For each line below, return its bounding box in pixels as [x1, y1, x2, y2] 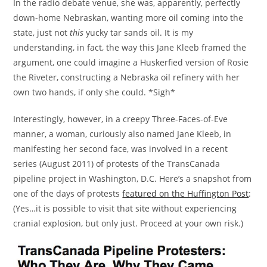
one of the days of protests [13, 187, 123, 199]
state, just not [13, 26, 70, 38]
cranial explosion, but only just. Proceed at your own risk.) [13, 217, 244, 229]
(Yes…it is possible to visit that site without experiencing [13, 202, 237, 214]
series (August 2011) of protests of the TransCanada [13, 157, 221, 169]
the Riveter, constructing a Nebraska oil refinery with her [13, 71, 240, 83]
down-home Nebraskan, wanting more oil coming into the [13, 11, 244, 23]
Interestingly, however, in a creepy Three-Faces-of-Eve [13, 113, 228, 125]
